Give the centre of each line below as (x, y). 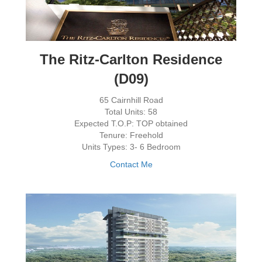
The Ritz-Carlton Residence (131, 60)
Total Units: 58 (131, 112)
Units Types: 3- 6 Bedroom (131, 147)
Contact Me (131, 165)
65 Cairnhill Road (131, 100)
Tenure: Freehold (131, 135)
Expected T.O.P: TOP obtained (131, 124)
